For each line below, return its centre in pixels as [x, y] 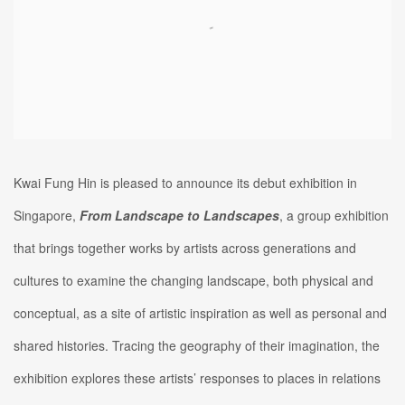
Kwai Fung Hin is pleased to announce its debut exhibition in [185, 182]
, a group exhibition [334, 215]
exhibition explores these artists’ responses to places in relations [197, 377]
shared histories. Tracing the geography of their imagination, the [197, 345]
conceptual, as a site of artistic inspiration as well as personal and [200, 312]
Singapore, [47, 215]
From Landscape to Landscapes [179, 215]
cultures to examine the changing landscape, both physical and [193, 280]
